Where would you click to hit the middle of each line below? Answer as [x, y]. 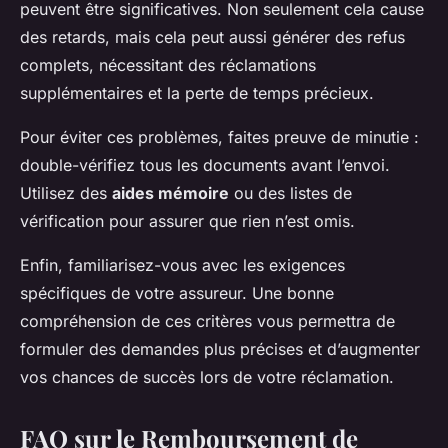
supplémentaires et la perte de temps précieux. [197, 93]
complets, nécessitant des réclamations [168, 65]
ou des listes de [290, 193]
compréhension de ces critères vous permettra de [207, 321]
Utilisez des [66, 193]
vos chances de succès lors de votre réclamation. [207, 377]
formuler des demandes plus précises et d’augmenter [220, 349]
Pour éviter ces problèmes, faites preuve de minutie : [219, 137]
